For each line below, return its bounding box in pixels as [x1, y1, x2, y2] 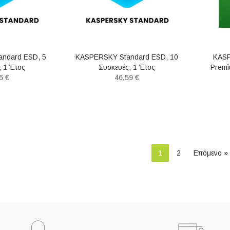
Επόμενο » [193, 149, 228, 158]
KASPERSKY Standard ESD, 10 [75, 53, 179, 62]
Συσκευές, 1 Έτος [99, 63, 156, 72]
